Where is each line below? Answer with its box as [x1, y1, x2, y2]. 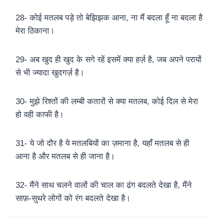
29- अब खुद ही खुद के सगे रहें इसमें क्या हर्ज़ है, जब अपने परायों [16, 55, 201, 65]
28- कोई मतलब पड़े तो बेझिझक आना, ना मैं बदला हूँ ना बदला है [16, 13, 202, 23]
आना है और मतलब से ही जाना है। [16, 152, 115, 162]
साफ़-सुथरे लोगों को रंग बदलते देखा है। [16, 194, 130, 203]
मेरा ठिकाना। [16, 26, 54, 36]
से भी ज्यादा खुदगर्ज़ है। [16, 68, 84, 78]
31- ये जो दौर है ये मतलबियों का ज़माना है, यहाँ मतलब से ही [16, 139, 189, 148]
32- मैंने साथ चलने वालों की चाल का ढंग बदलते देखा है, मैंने [16, 181, 192, 190]
